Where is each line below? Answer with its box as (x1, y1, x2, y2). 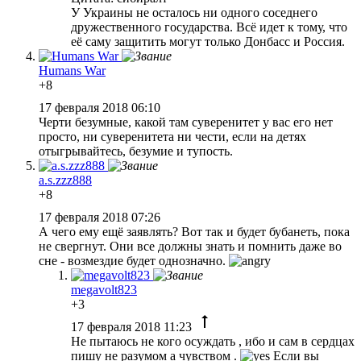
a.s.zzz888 (39, 172, 92, 187)
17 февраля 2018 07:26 (39, 210, 164, 224)
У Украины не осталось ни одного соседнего (71, 5, 317, 19)
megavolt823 (71, 282, 137, 297)
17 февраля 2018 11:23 (71, 319, 195, 334)
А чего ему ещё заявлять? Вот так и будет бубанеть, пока (39, 224, 350, 239)
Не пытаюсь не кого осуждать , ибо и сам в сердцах (71, 334, 355, 348)
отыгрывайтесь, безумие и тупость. (39, 143, 233, 158)
